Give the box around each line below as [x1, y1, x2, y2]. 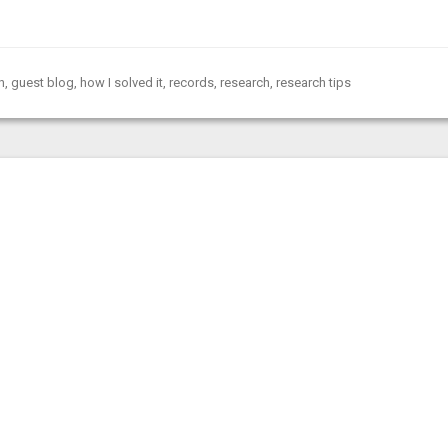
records [169, 75, 214, 90]
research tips [276, 75, 351, 90]
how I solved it [80, 75, 163, 90]
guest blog [11, 75, 74, 90]
